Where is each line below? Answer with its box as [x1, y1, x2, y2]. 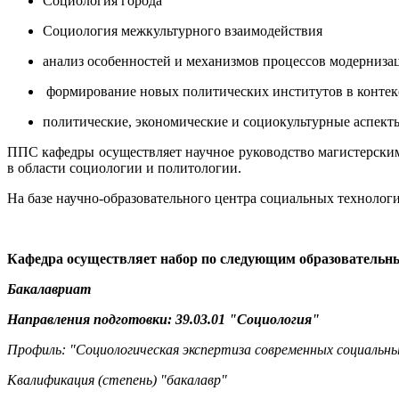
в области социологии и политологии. [7, 159, 245, 175]
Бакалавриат [7, 281, 91, 297]
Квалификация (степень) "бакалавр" [7, 371, 227, 387]
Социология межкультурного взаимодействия [43, 22, 322, 38]
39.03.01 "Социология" [175, 311, 320, 327]
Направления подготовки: [7, 311, 175, 327]
